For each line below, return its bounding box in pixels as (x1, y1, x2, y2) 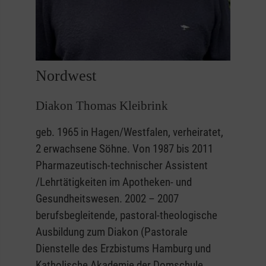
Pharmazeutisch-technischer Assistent (36, 158, 208, 172)
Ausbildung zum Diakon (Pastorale (36, 224, 188, 239)
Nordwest (36, 66, 96, 84)
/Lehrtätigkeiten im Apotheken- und (36, 175, 192, 189)
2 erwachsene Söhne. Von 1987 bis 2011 (36, 141, 213, 156)
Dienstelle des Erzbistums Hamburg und (36, 241, 211, 255)
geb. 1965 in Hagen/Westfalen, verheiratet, (36, 125, 223, 139)
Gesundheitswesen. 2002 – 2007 (36, 191, 179, 205)
